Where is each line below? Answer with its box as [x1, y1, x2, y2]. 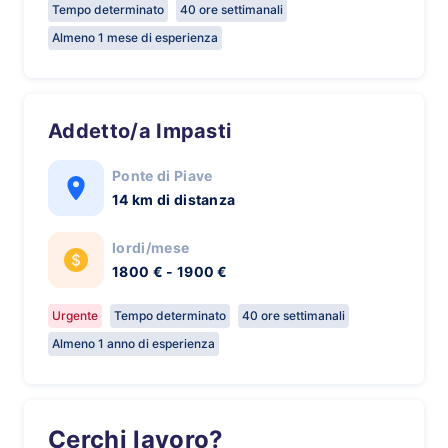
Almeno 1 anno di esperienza [52, 336, 215, 351]
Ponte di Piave [112, 167, 213, 184]
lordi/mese [112, 239, 190, 256]
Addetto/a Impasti [62, 119, 232, 143]
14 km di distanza [112, 191, 236, 208]
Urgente [52, 308, 98, 323]
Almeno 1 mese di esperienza [52, 30, 218, 45]
